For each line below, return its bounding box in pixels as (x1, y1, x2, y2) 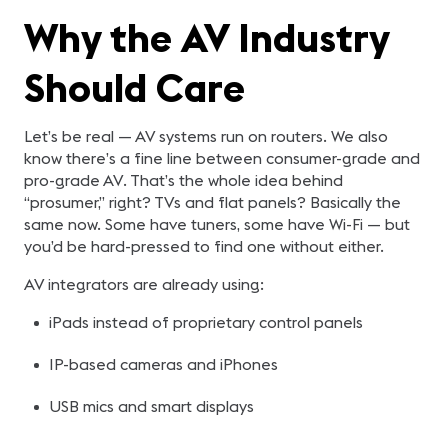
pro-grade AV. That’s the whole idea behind (24, 170, 343, 190)
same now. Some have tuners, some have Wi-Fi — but (24, 214, 410, 234)
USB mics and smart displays (48, 396, 254, 416)
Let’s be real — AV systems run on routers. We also (24, 126, 388, 146)
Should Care (24, 62, 246, 113)
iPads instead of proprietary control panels (48, 312, 363, 332)
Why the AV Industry (24, 12, 389, 63)
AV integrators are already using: (24, 274, 264, 294)
